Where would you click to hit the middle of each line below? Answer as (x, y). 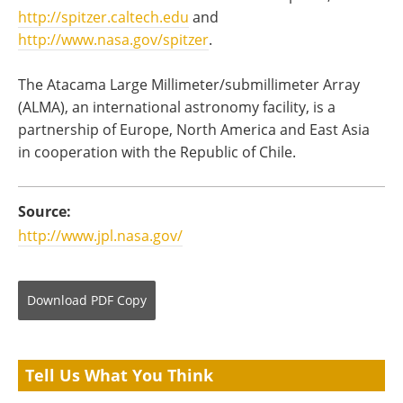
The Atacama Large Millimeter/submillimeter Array (189, 85)
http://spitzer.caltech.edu (103, 18)
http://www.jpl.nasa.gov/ (100, 236)
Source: (45, 212)
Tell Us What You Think (119, 376)
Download (57, 300)
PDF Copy (119, 300)
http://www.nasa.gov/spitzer (113, 40)
